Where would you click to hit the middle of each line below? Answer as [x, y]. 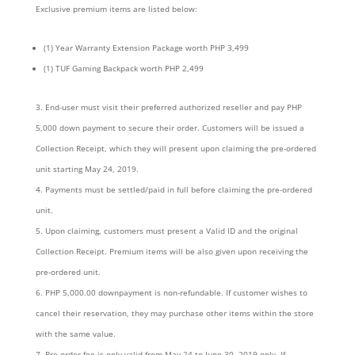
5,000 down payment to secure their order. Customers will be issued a [170, 128]
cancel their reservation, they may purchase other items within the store [174, 313]
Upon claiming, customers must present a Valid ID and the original [171, 231]
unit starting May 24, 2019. [87, 169]
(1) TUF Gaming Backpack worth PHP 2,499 [123, 69]
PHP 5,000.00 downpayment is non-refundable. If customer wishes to [176, 293]
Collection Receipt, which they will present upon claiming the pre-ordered [176, 149]
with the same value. [75, 334]
